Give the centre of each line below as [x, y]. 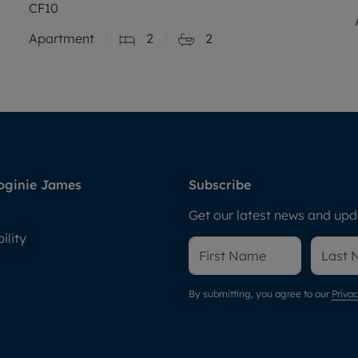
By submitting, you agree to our [260, 293]
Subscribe [220, 184]
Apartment [62, 38]
